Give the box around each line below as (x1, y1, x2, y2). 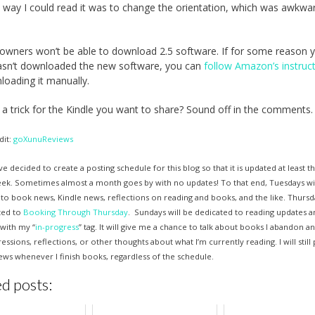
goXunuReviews (13, 133, 74, 144)
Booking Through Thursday (23, 206, 129, 217)
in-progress (35, 221, 79, 232)
